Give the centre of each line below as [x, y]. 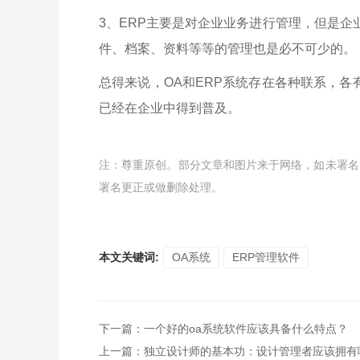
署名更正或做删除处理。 [161, 187]
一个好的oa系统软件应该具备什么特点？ [246, 329]
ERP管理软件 [266, 257]
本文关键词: [129, 257]
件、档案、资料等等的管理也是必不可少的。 [227, 49]
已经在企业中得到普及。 [170, 108]
